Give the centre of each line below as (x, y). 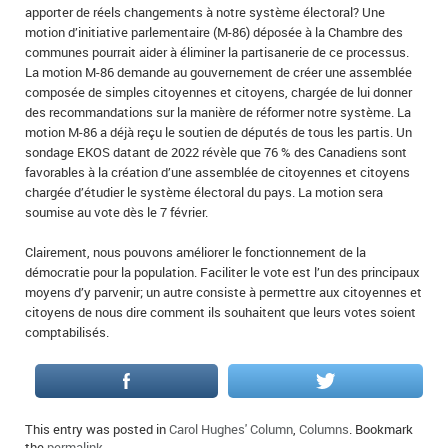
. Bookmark (381, 429)
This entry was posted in (97, 429)
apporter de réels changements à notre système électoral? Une (205, 12)
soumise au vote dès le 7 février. (116, 212)
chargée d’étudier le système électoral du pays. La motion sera (204, 192)
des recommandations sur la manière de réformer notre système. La (218, 112)
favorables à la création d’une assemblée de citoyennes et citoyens (217, 172)
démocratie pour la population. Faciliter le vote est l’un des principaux (222, 272)
